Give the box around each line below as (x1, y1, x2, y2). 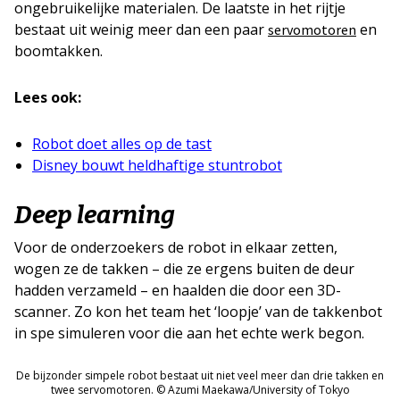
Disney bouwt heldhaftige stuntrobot (32, 155, 282, 175)
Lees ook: (14, 87, 81, 107)
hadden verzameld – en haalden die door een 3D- (14, 280, 341, 300)
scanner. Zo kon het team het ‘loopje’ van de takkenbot (14, 302, 382, 321)
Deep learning (14, 200, 175, 229)
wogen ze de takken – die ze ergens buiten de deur (14, 259, 354, 279)
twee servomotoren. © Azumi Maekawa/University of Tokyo (50, 382, 350, 397)
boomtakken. (14, 41, 103, 61)
